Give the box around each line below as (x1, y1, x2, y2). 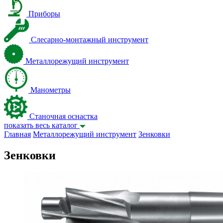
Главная (4, 130, 31, 138)
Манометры (30, 86, 71, 94)
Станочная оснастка (29, 112, 98, 120)
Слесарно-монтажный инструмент (31, 35, 148, 44)
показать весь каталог (4, 121, 78, 129)
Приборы (28, 9, 60, 18)
